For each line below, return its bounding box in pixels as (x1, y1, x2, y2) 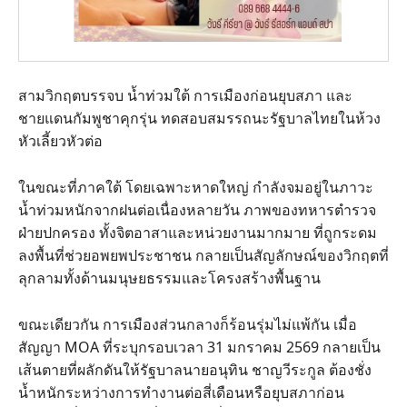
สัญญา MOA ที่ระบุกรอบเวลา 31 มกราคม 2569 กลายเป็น (18, 336, 381, 357)
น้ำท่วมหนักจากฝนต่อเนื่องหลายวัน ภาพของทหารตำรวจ (18, 199, 376, 220)
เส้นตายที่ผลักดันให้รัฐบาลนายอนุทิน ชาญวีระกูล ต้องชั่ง (18, 359, 372, 380)
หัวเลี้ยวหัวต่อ (18, 130, 103, 151)
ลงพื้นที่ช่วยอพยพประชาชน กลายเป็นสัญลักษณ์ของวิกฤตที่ (18, 244, 389, 265)
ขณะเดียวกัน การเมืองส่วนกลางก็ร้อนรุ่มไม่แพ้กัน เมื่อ (18, 313, 357, 334)
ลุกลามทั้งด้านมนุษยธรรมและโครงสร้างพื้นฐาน (18, 267, 324, 288)
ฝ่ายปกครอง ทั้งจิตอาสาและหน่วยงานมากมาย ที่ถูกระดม (18, 222, 377, 243)
